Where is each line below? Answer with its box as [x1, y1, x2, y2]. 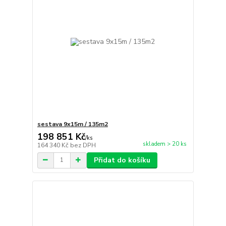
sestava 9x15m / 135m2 [37, 120, 108, 128]
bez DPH [70, 141, 96, 149]
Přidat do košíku [93, 155, 150, 165]
